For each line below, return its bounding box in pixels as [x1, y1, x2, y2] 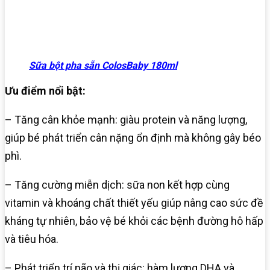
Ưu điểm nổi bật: [5, 84, 86, 98]
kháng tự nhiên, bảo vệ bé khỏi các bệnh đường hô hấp [5, 215, 263, 228]
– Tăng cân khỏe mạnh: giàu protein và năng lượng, [5, 113, 247, 127]
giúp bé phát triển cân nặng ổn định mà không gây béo [5, 131, 261, 145]
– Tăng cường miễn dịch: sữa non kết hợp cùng [5, 178, 230, 192]
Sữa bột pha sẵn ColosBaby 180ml [29, 60, 177, 72]
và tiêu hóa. [5, 233, 58, 246]
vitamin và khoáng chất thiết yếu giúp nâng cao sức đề [5, 196, 263, 210]
